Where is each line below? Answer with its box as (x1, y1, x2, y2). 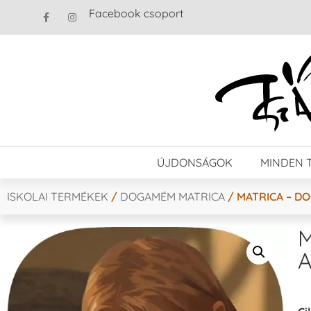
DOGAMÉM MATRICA (120, 189, 225, 203)
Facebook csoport (89, 6, 183, 20)
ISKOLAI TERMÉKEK (7, 189, 108, 203)
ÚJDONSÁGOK (157, 155, 233, 169)
